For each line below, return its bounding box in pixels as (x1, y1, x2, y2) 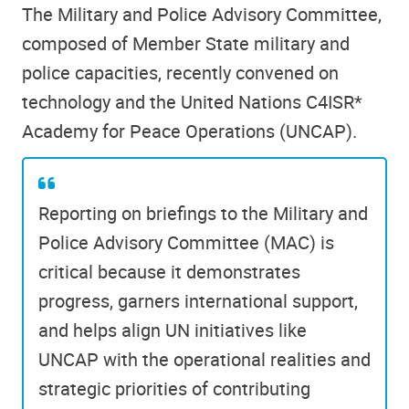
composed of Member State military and (22, 30, 350, 56)
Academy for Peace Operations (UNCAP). (22, 118, 357, 143)
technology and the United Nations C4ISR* (22, 89, 362, 114)
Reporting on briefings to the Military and (38, 201, 368, 226)
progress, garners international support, (38, 288, 358, 314)
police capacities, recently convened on (22, 59, 339, 85)
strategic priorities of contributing (38, 376, 310, 402)
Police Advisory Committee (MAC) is (38, 230, 334, 256)
